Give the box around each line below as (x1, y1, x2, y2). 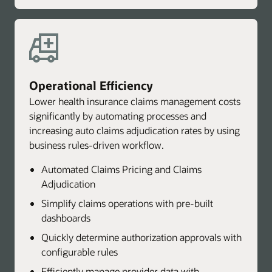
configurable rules (41, 245, 118, 259)
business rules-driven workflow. (29, 138, 164, 152)
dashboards (41, 211, 90, 225)
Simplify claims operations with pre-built (41, 197, 213, 210)
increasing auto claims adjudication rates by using (29, 124, 240, 137)
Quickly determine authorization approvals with (41, 231, 242, 244)
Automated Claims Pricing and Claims (41, 163, 202, 176)
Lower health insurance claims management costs (29, 95, 240, 108)
